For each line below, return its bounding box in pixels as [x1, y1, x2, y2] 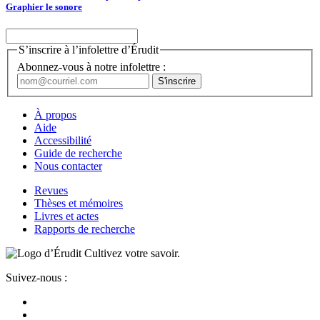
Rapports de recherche [34, 222, 135, 235]
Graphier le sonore [6, 1, 82, 13]
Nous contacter [34, 159, 102, 172]
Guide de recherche [34, 146, 122, 159]
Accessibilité [34, 134, 91, 146]
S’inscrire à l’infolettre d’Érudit [19, 44, 159, 56]
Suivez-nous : [6, 271, 67, 284]
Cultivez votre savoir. [84, 246, 180, 259]
